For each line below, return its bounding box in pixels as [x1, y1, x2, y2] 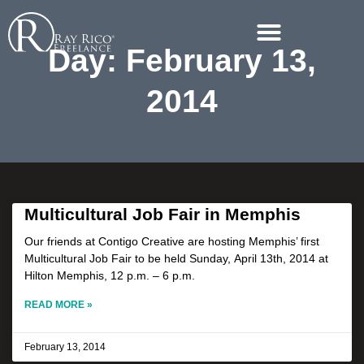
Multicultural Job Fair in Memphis [24, 205, 301, 223]
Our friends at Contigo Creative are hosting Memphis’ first [24, 235, 319, 248]
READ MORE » [24, 299, 93, 310]
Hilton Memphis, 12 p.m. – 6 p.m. [24, 269, 195, 282]
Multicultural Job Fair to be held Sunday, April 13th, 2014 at [24, 252, 328, 265]
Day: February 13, [48, 43, 316, 78]
